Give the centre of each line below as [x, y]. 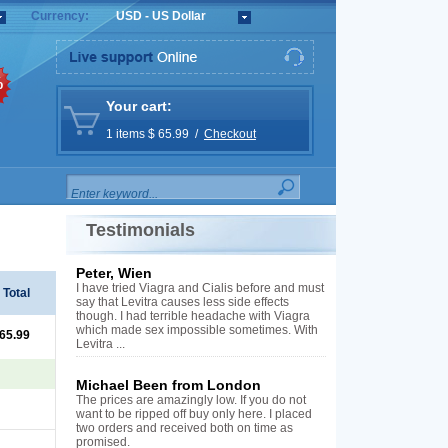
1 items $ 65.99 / [155, 134]
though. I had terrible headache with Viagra [193, 316]
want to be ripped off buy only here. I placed [194, 414]
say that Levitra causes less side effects [182, 302]
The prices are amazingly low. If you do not [191, 400]
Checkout [230, 134]
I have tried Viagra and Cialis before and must [200, 288]
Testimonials [140, 230]
